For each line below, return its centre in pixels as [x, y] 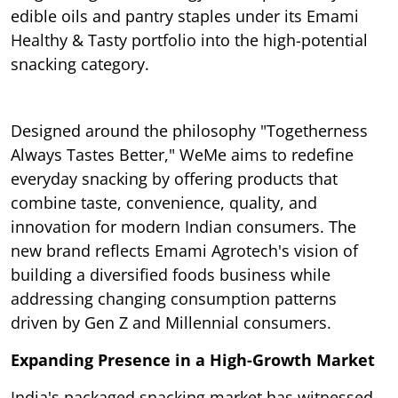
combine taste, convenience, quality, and [164, 203]
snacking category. [80, 64]
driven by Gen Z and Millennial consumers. [171, 323]
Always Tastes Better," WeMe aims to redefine [182, 155]
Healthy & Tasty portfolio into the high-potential [189, 40]
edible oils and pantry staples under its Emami [185, 16]
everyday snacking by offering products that [174, 179]
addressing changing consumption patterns [174, 299]
